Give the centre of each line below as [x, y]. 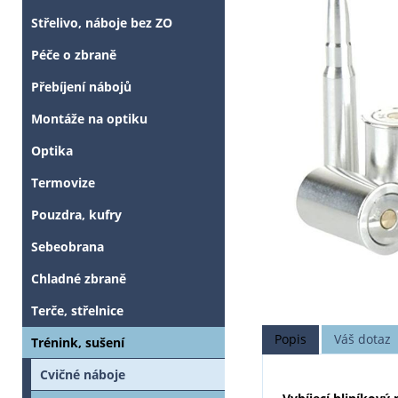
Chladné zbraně [79, 279]
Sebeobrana [68, 247]
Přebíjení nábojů [81, 87]
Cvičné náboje [83, 375]
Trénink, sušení [78, 343]
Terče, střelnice [77, 311]
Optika [52, 151]
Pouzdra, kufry [76, 215]
